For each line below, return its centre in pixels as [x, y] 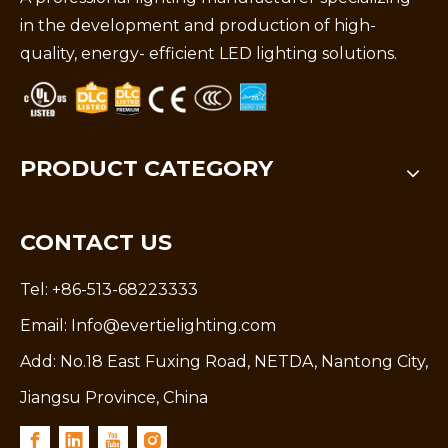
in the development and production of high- [198, 25]
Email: [45, 325]
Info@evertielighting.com [173, 325]
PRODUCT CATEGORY [146, 168]
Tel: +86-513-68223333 [109, 289]
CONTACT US [96, 242]
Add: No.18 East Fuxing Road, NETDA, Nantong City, [224, 361]
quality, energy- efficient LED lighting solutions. [208, 53]
